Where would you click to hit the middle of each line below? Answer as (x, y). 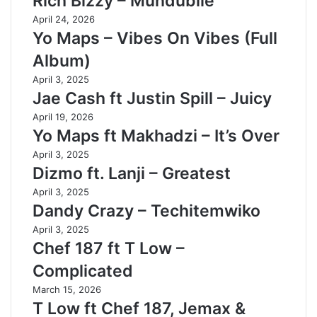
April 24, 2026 (64, 19)
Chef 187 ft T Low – (109, 248)
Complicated (83, 271)
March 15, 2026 (67, 289)
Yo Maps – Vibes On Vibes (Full (155, 38)
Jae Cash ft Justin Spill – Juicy (152, 98)
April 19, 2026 (63, 117)
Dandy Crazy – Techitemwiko (146, 211)
